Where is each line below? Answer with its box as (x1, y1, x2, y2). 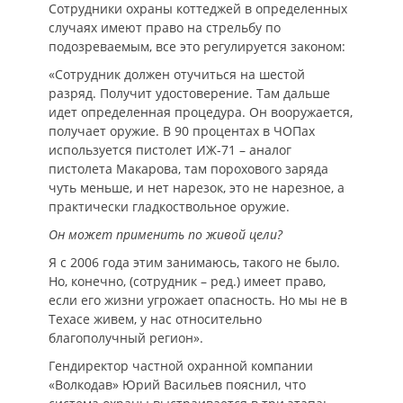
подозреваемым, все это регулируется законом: (49, 38, 345, 55)
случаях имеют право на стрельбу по (49, 19, 281, 36)
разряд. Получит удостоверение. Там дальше (49, 85, 330, 102)
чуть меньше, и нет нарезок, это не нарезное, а (49, 179, 345, 196)
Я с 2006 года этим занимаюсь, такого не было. (49, 254, 340, 271)
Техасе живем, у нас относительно (49, 310, 262, 327)
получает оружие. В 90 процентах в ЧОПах (49, 122, 315, 139)
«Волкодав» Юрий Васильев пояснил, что (49, 376, 306, 393)
